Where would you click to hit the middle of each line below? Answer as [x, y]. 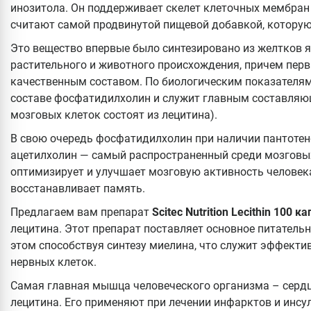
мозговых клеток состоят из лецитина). [114, 115]
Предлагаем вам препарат [81, 212]
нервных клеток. [53, 262]
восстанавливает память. [78, 188]
